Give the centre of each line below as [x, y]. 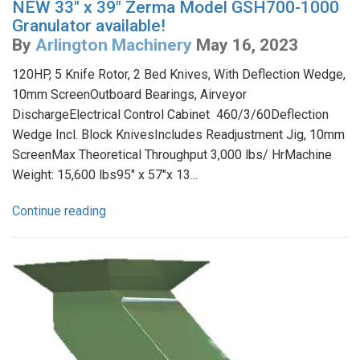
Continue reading [59, 211]
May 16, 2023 [247, 45]
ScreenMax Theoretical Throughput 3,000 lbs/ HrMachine [172, 154]
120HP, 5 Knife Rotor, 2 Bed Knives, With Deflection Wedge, [179, 74]
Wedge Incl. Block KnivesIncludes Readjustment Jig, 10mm [178, 134]
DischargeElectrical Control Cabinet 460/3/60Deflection [170, 114]
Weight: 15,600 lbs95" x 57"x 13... [105, 174]
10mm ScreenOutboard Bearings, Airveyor [129, 94]
